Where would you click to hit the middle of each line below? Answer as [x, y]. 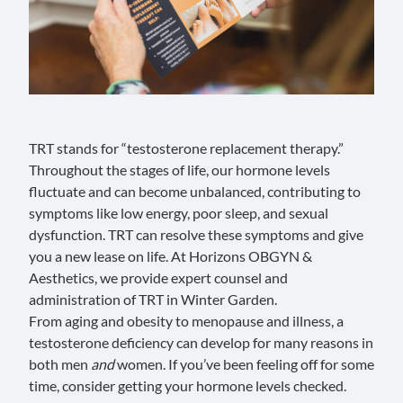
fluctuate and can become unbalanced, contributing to [195, 191]
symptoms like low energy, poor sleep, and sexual [179, 213]
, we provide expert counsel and [191, 278]
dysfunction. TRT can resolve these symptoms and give [196, 234]
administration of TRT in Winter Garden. [153, 299]
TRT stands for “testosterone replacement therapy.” [186, 148]
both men [60, 364]
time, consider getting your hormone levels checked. [188, 385]
